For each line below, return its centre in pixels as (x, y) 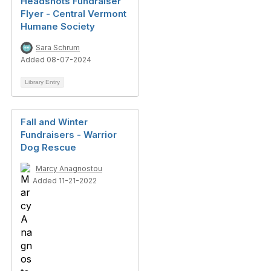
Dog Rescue (48, 147)
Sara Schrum (58, 47)
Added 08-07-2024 (56, 60)
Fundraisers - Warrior (69, 135)
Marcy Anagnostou (69, 168)
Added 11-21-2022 (65, 181)
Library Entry (42, 82)
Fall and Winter (54, 122)
